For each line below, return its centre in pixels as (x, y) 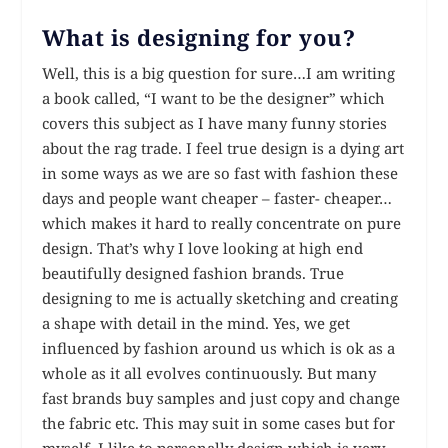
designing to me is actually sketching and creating (220, 298)
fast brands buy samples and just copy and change (221, 398)
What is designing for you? (199, 37)
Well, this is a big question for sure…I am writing (219, 73)
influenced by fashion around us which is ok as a (219, 348)
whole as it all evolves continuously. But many (209, 373)
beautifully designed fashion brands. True (193, 273)
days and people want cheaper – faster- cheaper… (217, 198)
